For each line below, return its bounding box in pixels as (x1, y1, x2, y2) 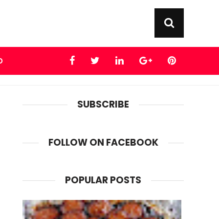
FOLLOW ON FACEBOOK (48, 135, 158, 149)
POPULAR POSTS (65, 174, 141, 187)
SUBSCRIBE (77, 97, 129, 111)
